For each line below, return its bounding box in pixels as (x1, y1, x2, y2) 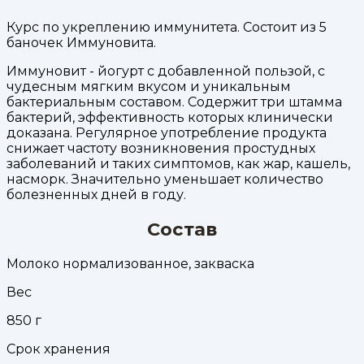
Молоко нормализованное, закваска (6, 256, 254, 272)
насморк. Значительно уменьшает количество (6, 171, 323, 188)
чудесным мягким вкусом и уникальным (6, 79, 291, 95)
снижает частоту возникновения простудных (6, 141, 315, 157)
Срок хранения (6, 341, 110, 357)
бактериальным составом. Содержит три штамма (6, 94, 342, 110)
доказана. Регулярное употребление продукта (6, 125, 327, 141)
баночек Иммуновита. (6, 35, 156, 51)
